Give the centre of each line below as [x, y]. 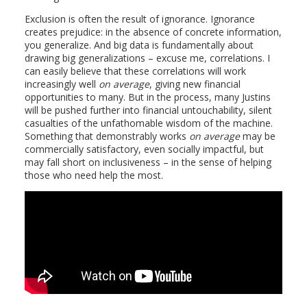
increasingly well [61, 84]
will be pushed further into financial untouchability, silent [148, 110]
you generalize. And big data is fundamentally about [139, 45]
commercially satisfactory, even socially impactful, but [144, 149]
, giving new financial [195, 84]
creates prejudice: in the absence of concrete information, [153, 32]
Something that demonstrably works [107, 136]
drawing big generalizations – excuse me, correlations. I [147, 58]
